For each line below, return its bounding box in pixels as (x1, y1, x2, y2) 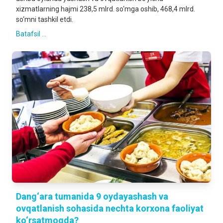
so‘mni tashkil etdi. (16, 15, 73, 23)
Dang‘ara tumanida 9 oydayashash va (16, 191, 168, 202)
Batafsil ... (16, 30, 46, 38)
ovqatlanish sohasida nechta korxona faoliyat (16, 203, 204, 214)
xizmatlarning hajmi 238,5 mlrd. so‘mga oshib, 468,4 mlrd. (16, 5, 195, 13)
